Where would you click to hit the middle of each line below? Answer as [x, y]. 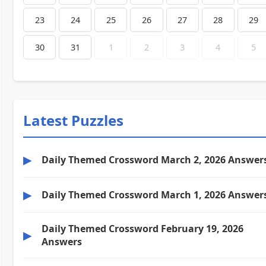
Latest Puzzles [73, 120]
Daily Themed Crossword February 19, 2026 [142, 228]
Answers [62, 241]
